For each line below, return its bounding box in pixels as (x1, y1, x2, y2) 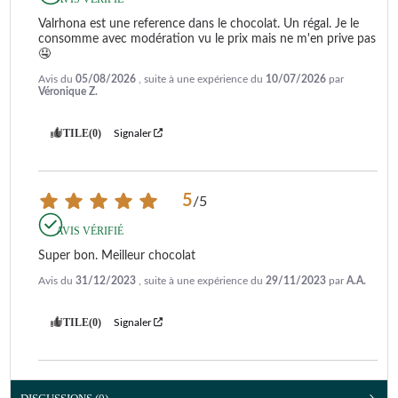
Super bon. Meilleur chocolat (38, 249, 195, 262)
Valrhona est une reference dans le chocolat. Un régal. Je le (38, 17, 359, 30)
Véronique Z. (38, 85, 98, 97)
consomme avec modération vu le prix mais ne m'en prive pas (38, 32, 376, 45)
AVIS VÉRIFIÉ (56, 224, 123, 237)
